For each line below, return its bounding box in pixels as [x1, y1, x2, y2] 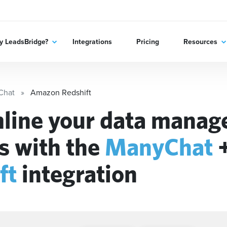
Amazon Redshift [30, 87, 91, 98]
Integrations [72, 36, 112, 47]
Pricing [136, 36, 159, 47]
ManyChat [105, 132, 213, 161]
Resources [183, 36, 217, 47]
